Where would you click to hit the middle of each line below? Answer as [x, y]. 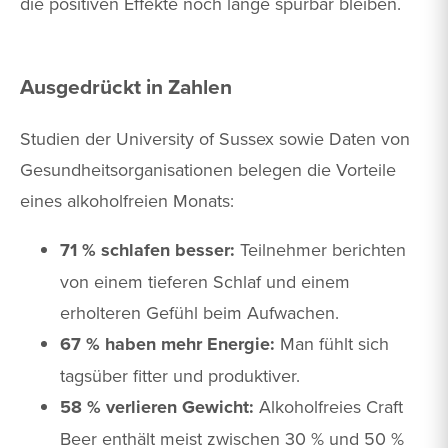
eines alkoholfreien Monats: [127, 200]
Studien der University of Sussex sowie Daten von [215, 138]
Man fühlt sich [332, 343]
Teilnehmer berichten [320, 249]
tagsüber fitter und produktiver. [180, 375]
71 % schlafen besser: [147, 249]
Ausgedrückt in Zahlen [126, 86]
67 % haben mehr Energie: [167, 343]
